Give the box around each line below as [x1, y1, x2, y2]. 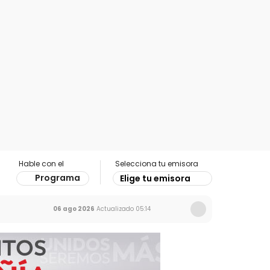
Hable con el [19, 159, 64, 169]
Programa [35, 172, 80, 184]
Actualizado [95, 204, 134, 213]
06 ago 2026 [53, 204, 95, 213]
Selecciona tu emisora [115, 159, 198, 169]
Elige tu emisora [120, 172, 190, 184]
